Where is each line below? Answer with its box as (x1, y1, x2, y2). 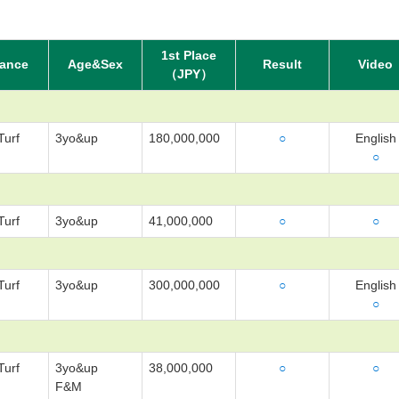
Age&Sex (68, 57, 123, 71)
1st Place (161, 48, 216, 62)
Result (263, 57, 302, 71)
